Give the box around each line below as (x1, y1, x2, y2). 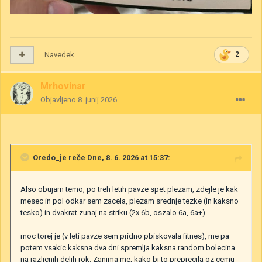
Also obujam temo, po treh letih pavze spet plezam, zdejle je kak (20, 185, 238, 194)
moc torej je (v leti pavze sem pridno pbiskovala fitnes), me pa (20, 232, 229, 241)
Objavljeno (40, 95, 78, 105)
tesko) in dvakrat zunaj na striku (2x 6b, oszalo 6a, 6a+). (20, 208, 207, 218)
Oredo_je (33, 153, 67, 163)
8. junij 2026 (78, 95, 117, 105)
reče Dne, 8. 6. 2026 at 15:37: (67, 153, 170, 163)
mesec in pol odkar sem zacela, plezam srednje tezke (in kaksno (20, 196, 239, 206)
